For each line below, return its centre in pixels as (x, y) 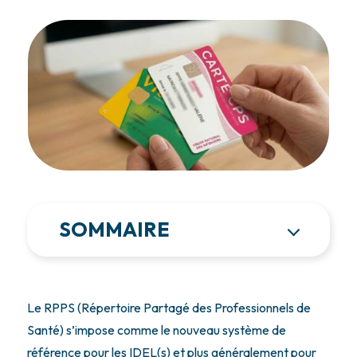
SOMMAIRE (114, 230)
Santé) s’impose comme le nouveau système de (156, 330)
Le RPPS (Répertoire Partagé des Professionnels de (169, 308)
